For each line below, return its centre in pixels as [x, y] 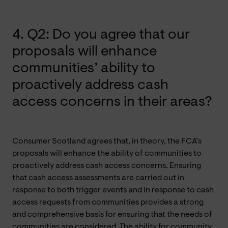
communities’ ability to [84, 68]
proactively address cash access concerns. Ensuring [107, 166]
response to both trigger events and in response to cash [113, 190]
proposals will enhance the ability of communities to [107, 153]
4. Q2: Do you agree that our [101, 35]
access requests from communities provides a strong [108, 202]
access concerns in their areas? [112, 102]
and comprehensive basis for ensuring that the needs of [112, 215]
